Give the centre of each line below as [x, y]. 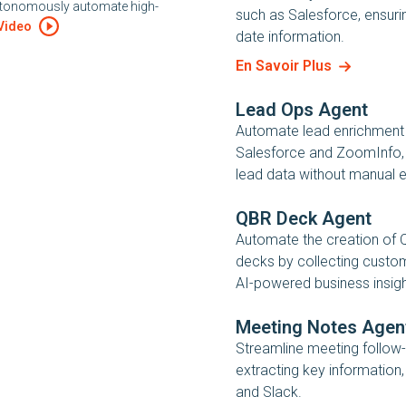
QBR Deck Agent [304, 218]
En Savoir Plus [284, 66]
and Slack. [269, 392]
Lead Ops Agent [302, 110]
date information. [290, 37]
